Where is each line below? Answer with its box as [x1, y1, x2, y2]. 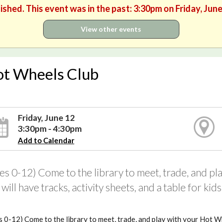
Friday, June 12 [17, 112, 75, 123]
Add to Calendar [17, 135, 74, 145]
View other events [81, 25, 141, 33]
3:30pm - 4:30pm [17, 123, 82, 134]
